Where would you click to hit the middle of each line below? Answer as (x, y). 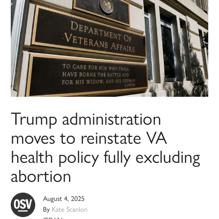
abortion (41, 175)
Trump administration (86, 118)
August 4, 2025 (64, 198)
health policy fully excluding (106, 156)
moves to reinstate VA (89, 137)
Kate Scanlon (70, 209)
